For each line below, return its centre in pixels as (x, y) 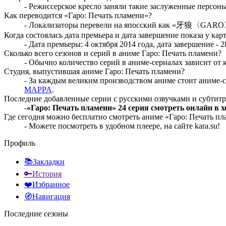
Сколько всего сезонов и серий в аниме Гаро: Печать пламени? (113, 53)
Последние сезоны (36, 213)
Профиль (20, 143)
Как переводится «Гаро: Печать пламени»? (78, 15)
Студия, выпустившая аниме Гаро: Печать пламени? (94, 71)
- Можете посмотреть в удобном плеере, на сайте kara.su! (122, 126)
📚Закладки (44, 161)
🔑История (43, 174)
